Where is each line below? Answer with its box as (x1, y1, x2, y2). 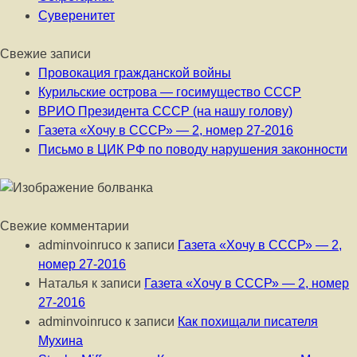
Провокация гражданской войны (38, 66, 231, 80)
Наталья (38, 277, 88, 290)
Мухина (38, 334, 83, 347)
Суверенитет (38, 9, 115, 22)
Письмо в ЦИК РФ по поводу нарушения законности (38, 143, 347, 156)
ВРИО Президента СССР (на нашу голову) (38, 104, 292, 118)
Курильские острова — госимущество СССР (38, 85, 301, 99)
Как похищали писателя (178, 315, 318, 328)
